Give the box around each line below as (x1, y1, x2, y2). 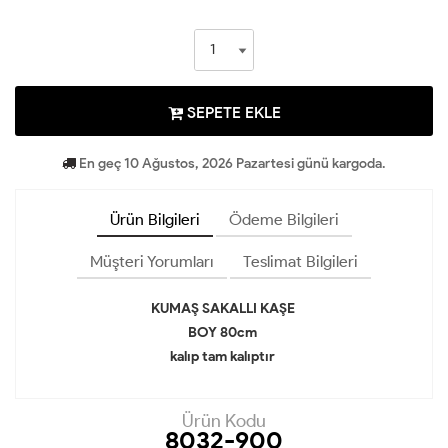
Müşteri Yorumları (90, 252, 214, 272)
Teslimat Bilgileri (243, 252, 358, 272)
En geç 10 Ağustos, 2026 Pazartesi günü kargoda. (76, 155, 386, 173)
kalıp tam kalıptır (170, 348, 278, 366)
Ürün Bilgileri (109, 210, 200, 230)
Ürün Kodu (182, 410, 266, 433)
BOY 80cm (188, 324, 260, 342)
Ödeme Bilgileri (228, 210, 339, 230)
